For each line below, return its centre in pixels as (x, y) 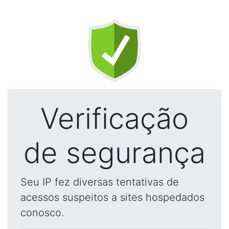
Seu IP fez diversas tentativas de (100, 182)
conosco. (42, 213)
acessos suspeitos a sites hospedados (112, 197)
